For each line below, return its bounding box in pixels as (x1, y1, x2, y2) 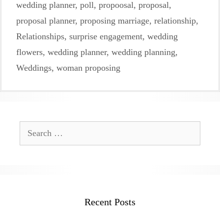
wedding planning (111, 47, 175, 57)
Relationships (16, 31, 64, 41)
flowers (16, 47, 43, 57)
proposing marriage (80, 15, 149, 26)
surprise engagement (69, 31, 142, 41)
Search (19, 122, 43, 132)
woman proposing (56, 62, 120, 73)
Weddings (16, 62, 52, 73)
